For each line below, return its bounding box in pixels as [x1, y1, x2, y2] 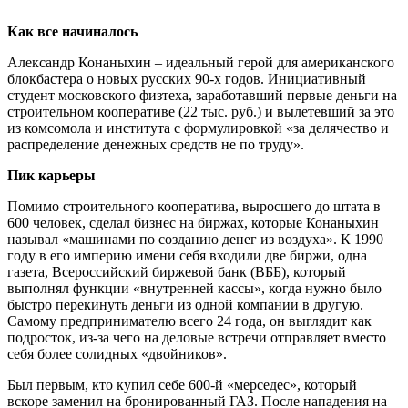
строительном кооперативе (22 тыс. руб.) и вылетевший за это [7, 104, 394, 120]
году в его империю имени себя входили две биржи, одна [7, 248, 367, 264]
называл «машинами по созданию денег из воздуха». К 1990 [7, 231, 383, 248]
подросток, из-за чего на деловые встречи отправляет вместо [7, 330, 386, 346]
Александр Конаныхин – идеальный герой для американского [7, 55, 394, 71]
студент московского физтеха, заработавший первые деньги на [7, 87, 397, 104]
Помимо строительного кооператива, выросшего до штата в [7, 199, 381, 215]
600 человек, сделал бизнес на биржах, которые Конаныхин [7, 215, 379, 231]
